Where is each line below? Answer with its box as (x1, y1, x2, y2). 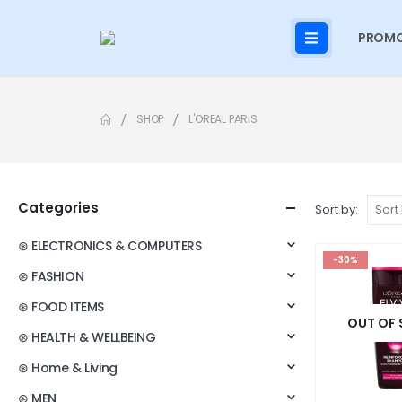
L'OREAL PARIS (188, 111, 258, 127)
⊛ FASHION (18, 267, 84, 285)
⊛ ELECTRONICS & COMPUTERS (18, 237, 202, 255)
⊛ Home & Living (18, 359, 118, 377)
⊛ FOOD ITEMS (18, 298, 104, 316)
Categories (18, 198, 99, 217)
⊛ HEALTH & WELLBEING (18, 328, 156, 346)
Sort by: (315, 201, 358, 218)
